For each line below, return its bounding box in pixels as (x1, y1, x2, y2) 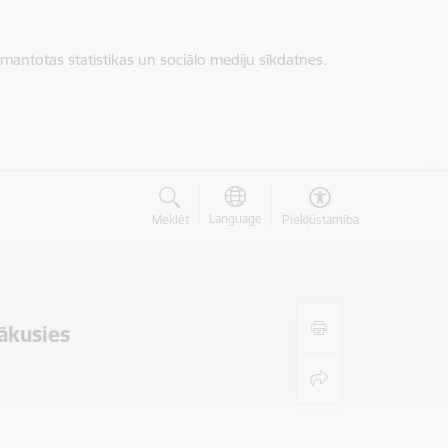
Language (208, 211, 262, 226)
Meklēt (151, 212, 189, 227)
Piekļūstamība (281, 212, 359, 227)
